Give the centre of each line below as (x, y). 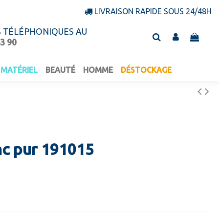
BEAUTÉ (60, 70)
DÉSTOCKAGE (146, 70)
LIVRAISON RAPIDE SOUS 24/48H (153, 11)
